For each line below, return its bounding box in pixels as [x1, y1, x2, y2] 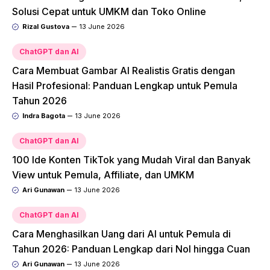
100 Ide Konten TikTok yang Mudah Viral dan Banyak [12, 154, 251, 166]
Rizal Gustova [22, 22, 69, 31]
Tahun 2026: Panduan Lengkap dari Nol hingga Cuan [12, 243, 250, 256]
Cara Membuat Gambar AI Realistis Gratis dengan [12, 64, 235, 77]
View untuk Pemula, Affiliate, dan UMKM [12, 169, 194, 181]
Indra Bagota [22, 111, 65, 121]
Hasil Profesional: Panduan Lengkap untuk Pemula [12, 80, 237, 92]
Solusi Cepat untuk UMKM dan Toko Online [12, 5, 206, 18]
